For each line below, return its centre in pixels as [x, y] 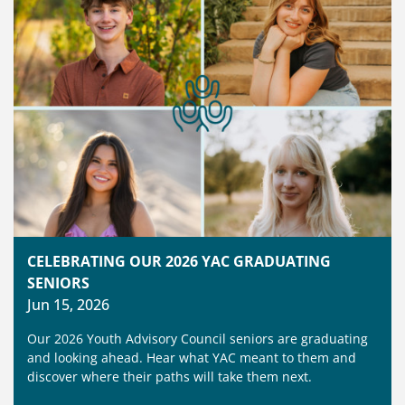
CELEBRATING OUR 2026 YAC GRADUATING [179, 262]
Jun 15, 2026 [68, 305]
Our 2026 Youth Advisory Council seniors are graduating [198, 339]
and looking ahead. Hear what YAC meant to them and [192, 358]
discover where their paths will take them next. [170, 377]
